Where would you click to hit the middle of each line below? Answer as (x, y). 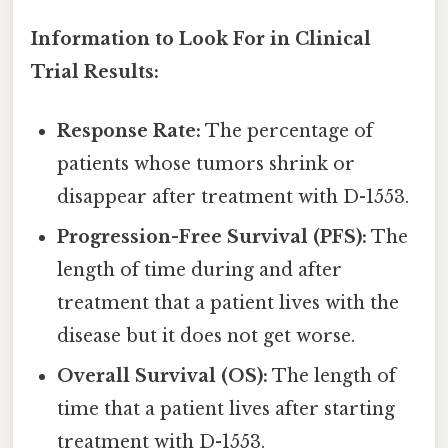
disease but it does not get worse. (206, 336)
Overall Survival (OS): (163, 376)
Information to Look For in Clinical (201, 38)
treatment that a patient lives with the (228, 303)
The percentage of (287, 131)
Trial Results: (95, 71)
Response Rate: (129, 131)
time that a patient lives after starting (226, 409)
